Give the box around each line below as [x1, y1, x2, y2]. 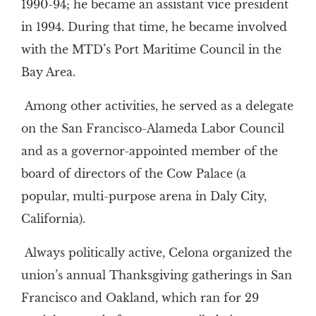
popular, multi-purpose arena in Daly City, [20, 189, 267, 204]
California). [20, 212, 85, 226]
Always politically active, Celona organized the [24, 245, 292, 260]
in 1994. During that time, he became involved [20, 20, 287, 35]
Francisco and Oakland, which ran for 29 [20, 291, 259, 305]
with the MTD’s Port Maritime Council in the [20, 42, 281, 57]
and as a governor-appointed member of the [20, 144, 278, 159]
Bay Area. [20, 65, 79, 80]
